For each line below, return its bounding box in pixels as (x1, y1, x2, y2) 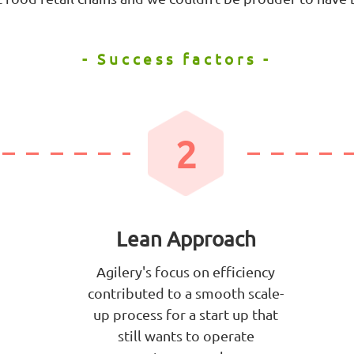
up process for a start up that (93, 306, 278, 323)
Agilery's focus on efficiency (96, 263, 275, 281)
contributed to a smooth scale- (88, 284, 284, 302)
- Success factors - (81, 49, 273, 69)
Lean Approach (115, 227, 256, 252)
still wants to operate (117, 327, 254, 345)
